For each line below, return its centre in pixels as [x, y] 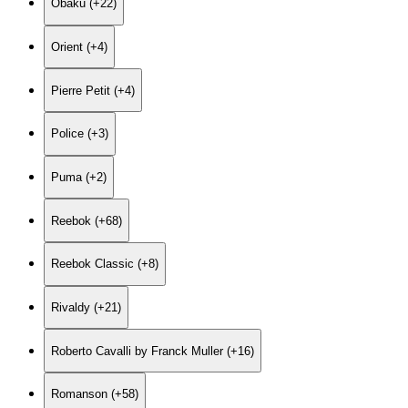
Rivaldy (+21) [86, 308]
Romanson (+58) [95, 394]
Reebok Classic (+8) [105, 264]
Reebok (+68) [87, 220]
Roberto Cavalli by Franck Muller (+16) [153, 351]
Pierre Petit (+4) [93, 90]
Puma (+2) [79, 178]
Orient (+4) [79, 47]
